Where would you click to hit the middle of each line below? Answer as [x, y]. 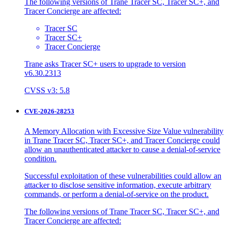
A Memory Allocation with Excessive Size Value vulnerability [124, 131]
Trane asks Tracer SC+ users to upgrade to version [105, 64]
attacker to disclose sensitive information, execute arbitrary [118, 185]
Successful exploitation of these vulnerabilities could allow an [123, 176]
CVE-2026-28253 [49, 111]
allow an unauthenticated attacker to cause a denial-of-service [122, 150]
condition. [40, 159]
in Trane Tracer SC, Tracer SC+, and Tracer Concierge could [122, 140]
